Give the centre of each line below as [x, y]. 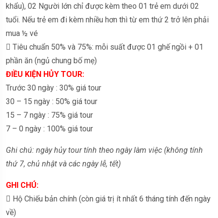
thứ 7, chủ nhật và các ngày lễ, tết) [63, 163]
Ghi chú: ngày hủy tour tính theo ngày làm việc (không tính [104, 150]
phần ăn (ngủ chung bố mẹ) [51, 60]
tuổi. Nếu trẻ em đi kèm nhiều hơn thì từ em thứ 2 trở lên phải [107, 19]
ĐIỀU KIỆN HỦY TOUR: [45, 74]
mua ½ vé [22, 33]
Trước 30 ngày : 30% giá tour [54, 88]
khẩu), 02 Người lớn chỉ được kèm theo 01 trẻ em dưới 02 [102, 6]
